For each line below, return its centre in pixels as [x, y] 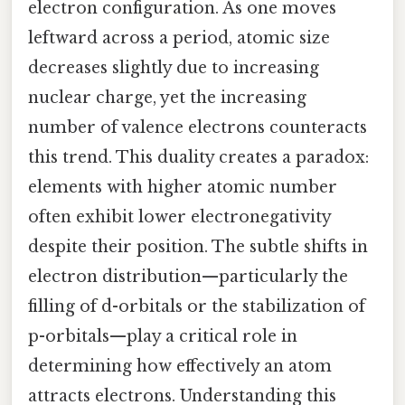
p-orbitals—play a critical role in [163, 336]
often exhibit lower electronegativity [179, 217]
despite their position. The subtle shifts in [198, 246]
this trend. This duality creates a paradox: [198, 157]
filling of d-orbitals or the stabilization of [197, 306]
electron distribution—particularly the [188, 276]
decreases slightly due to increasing [174, 67]
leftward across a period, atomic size [179, 38]
